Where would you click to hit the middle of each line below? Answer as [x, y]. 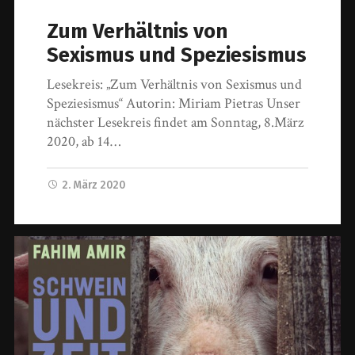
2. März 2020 [94, 185]
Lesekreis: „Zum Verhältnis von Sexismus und [175, 84]
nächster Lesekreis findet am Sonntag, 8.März [176, 122]
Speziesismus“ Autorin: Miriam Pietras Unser [174, 103]
